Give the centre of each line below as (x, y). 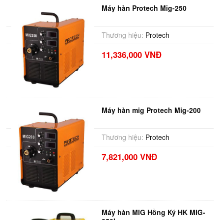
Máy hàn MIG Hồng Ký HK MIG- (153, 212)
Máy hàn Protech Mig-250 (144, 8)
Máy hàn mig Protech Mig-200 (151, 110)
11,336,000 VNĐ (131, 55)
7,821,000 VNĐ (129, 157)
